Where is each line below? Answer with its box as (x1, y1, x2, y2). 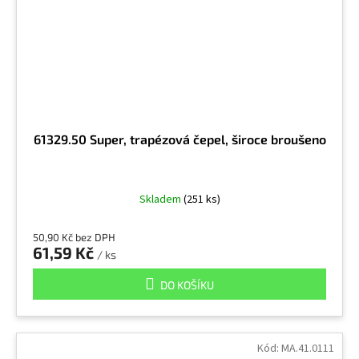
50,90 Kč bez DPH (33, 231, 115, 244)
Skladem (139, 192, 184, 208)
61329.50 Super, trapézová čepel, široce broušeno (33, 131, 326, 147)
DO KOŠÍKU (160, 278, 214, 292)
